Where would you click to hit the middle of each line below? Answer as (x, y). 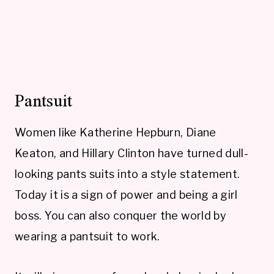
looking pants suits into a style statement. (128, 174)
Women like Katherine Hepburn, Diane (116, 132)
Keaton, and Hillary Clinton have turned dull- (132, 153)
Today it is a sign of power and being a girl (126, 194)
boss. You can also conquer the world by (121, 215)
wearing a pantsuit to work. (87, 236)
